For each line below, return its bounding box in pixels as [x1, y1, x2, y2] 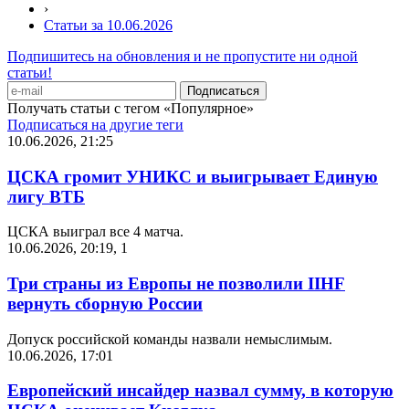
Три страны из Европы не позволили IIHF [7, 273, 345, 293]
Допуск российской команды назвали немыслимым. [7, 330, 332, 347]
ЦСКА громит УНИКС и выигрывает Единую [7, 166, 378, 186]
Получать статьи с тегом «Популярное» [7, 100, 254, 116]
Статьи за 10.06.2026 [44, 16, 173, 33]
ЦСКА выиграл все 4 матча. [7, 224, 184, 240]
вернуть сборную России [7, 293, 203, 313]
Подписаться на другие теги [7, 116, 184, 132]
